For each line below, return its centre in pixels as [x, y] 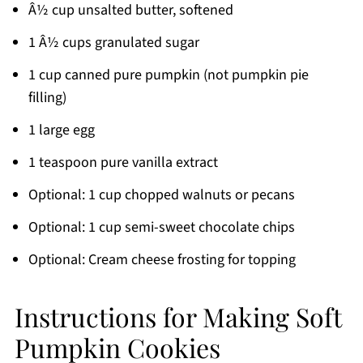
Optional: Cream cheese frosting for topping [162, 260]
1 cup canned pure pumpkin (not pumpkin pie [168, 75]
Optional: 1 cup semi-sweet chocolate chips [161, 227]
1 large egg [61, 130]
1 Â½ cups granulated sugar [113, 43]
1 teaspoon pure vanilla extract [123, 162]
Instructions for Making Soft [177, 316]
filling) [47, 98]
